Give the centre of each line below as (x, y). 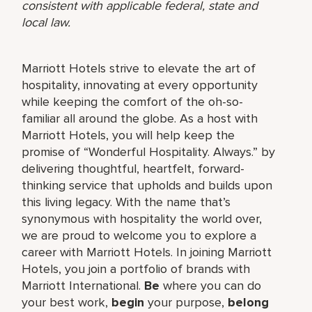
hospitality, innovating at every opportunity (140, 85)
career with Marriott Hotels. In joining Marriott (147, 252)
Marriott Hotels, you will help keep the (128, 135)
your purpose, (186, 302)
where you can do (211, 285)
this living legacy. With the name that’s (126, 202)
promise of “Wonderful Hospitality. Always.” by (149, 151)
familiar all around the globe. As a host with (140, 118)
